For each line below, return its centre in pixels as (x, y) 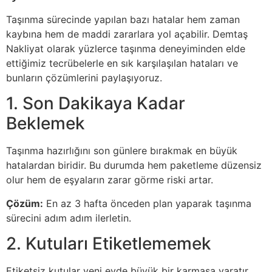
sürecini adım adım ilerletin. (69, 218)
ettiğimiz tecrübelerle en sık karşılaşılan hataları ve (122, 63)
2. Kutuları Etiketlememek (109, 244)
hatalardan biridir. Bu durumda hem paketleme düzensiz (134, 165)
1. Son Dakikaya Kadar (96, 104)
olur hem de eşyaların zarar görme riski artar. (110, 180)
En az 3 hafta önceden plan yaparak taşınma (147, 203)
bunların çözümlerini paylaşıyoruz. (84, 78)
